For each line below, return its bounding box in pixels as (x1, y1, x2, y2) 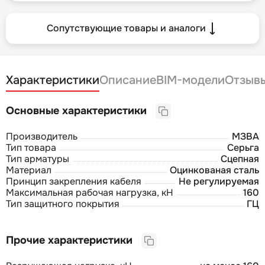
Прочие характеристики (6, 233, 141, 247)
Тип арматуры (6, 152, 69, 165)
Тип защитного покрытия (6, 197, 119, 210)
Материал (6, 163, 51, 176)
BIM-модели (156, 72, 225, 88)
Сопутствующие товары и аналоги (46, 22, 206, 35)
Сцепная (221, 152, 259, 165)
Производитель (6, 130, 77, 143)
